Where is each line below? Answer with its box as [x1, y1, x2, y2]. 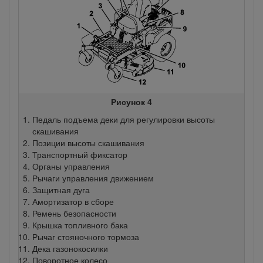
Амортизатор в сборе [32, 195, 114, 207]
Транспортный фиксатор [32, 148, 127, 160]
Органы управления [32, 160, 110, 172]
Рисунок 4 [111, 95, 152, 107]
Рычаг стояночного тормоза [32, 230, 139, 242]
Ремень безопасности [32, 207, 116, 219]
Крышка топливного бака [32, 218, 128, 231]
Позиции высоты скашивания [32, 136, 144, 149]
